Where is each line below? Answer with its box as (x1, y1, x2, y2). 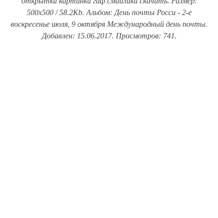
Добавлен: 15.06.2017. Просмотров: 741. (41, 32, 177, 40)
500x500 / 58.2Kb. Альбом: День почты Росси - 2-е (26, 8, 192, 17)
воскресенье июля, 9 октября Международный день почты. (11, 20, 207, 28)
